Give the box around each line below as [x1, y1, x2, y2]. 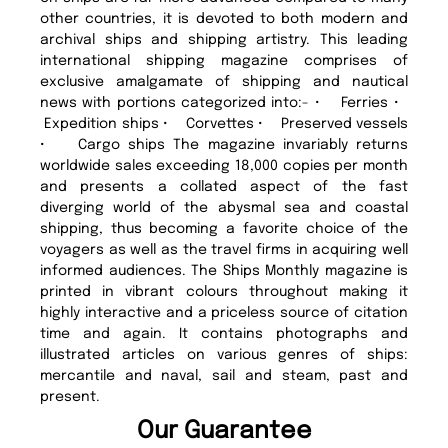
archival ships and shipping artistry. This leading [40, 32, 408, 47]
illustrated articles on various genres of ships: [40, 347, 408, 362]
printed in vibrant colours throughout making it [40, 284, 408, 299]
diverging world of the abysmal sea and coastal [40, 200, 408, 215]
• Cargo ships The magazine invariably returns [40, 137, 408, 152]
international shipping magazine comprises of [40, 53, 408, 68]
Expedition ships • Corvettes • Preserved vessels [40, 116, 408, 131]
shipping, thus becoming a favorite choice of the [40, 221, 408, 236]
